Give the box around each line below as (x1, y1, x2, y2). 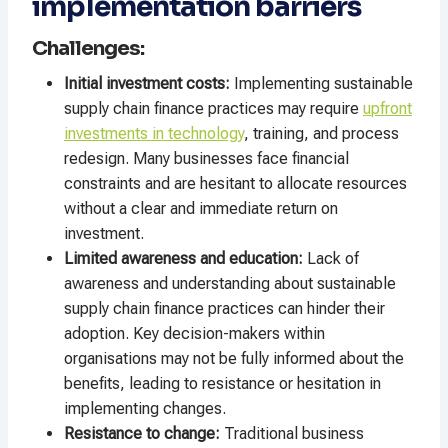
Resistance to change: (64, 424, 220, 444)
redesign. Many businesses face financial (64, 149, 349, 169)
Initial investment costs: (64, 74, 230, 94)
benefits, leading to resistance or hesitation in (64, 374, 381, 394)
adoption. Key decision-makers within (64, 324, 325, 344)
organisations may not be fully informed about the (64, 349, 404, 369)
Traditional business (220, 424, 364, 444)
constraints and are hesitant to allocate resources (64, 174, 407, 194)
